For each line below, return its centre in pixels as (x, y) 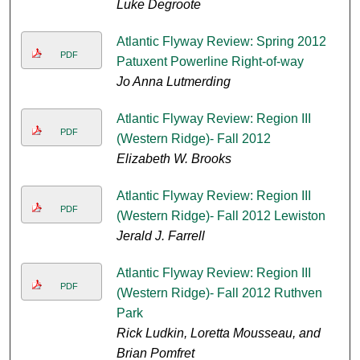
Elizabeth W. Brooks (174, 159)
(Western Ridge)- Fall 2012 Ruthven (219, 293)
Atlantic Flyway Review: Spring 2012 (221, 42)
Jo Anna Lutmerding (173, 82)
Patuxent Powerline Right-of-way (210, 62)
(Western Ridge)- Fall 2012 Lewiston (221, 216)
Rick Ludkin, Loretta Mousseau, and (218, 333)
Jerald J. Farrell (160, 236)
